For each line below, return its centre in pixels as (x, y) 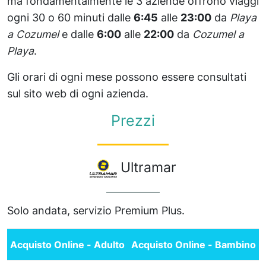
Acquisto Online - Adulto (67, 244)
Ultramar (147, 167)
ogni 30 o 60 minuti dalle (70, 17)
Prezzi (133, 120)
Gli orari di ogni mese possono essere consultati (127, 77)
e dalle (78, 34)
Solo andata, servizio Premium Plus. (96, 210)
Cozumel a (218, 34)
